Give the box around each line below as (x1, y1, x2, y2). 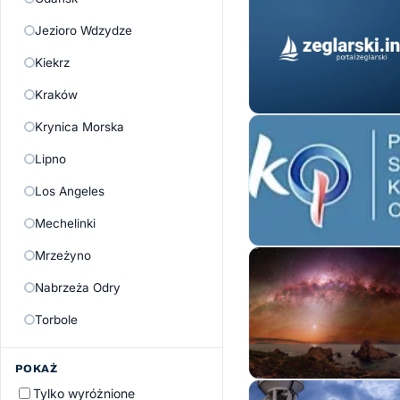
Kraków (35, 87, 78, 102)
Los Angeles (35, 184, 104, 198)
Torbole (35, 312, 78, 327)
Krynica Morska (35, 120, 124, 134)
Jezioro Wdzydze (35, 23, 132, 37)
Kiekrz (35, 55, 70, 70)
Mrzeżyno (35, 248, 91, 262)
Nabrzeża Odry (35, 280, 121, 295)
